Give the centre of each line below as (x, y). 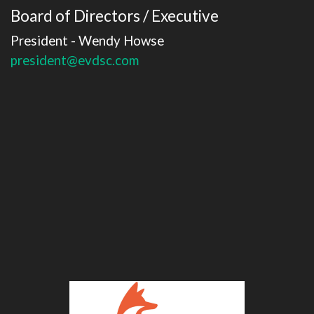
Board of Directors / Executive (115, 16)
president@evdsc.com (75, 60)
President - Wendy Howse (87, 40)
